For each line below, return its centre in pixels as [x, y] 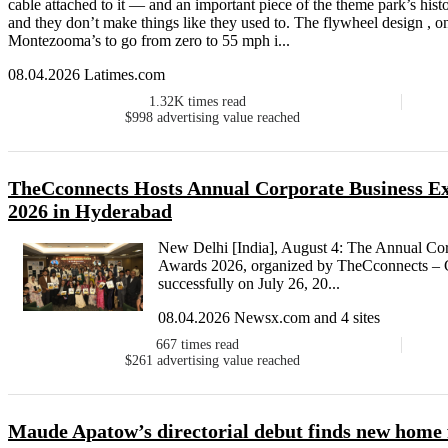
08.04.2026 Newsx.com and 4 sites [269, 318]
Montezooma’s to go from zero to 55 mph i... [149, 41]
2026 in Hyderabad [90, 211]
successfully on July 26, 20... [249, 284]
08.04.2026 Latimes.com [86, 75]
